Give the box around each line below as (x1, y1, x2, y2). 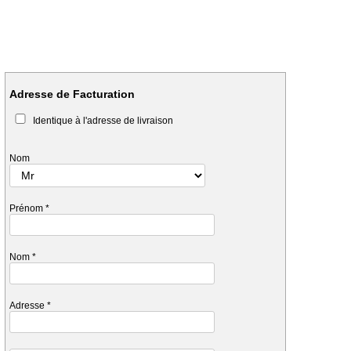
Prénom (9, 203, 45, 215)
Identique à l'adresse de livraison (31, 115, 173, 127)
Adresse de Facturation (9, 88, 135, 101)
